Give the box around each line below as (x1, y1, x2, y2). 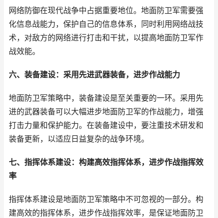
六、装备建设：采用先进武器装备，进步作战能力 (9, 70, 180, 79)
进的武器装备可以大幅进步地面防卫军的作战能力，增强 (9, 107, 203, 116)
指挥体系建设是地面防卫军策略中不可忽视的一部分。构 (9, 195, 203, 204)
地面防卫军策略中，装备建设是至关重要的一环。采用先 (9, 93, 203, 103)
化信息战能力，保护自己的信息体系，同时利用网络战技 (9, 19, 203, 29)
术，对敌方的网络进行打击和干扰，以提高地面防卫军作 (9, 33, 203, 42)
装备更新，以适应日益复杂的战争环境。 (9, 134, 149, 144)
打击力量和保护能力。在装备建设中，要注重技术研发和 (9, 121, 203, 130)
